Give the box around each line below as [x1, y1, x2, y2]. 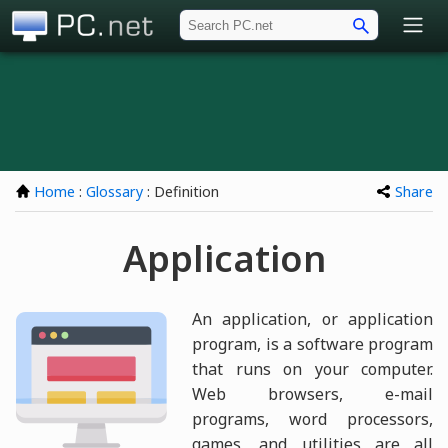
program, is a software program [192, 332, 433, 355]
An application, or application [192, 307, 433, 330]
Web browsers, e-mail [192, 382, 433, 405]
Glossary [86, 182, 143, 202]
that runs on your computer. [192, 357, 433, 380]
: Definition [143, 182, 219, 202]
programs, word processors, [192, 407, 433, 430]
